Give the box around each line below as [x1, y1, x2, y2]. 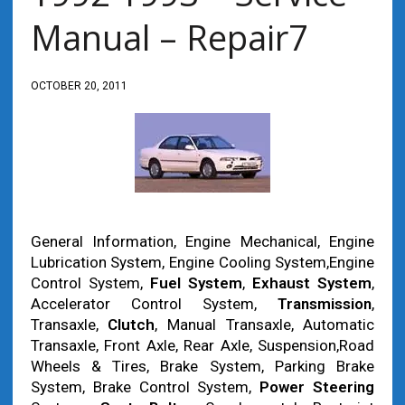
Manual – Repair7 [30, 14, 308, 61]
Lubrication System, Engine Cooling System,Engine [30, 253, 375, 271]
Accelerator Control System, [30, 295, 278, 313]
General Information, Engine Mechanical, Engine [30, 232, 375, 250]
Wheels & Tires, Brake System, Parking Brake [30, 357, 375, 375]
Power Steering [259, 378, 375, 396]
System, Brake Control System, [30, 378, 260, 396]
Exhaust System [252, 274, 372, 292]
